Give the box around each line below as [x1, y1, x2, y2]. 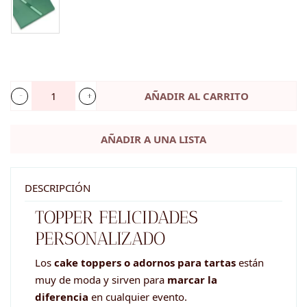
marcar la [167, 273, 217, 287]
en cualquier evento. [88, 290, 187, 304]
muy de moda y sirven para [35, 273, 167, 287]
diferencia [35, 290, 88, 304]
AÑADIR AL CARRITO [144, 89, 249, 103]
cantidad [10, 158, 61, 175]
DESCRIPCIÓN [25, 181, 90, 195]
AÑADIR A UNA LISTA [101, 132, 206, 147]
